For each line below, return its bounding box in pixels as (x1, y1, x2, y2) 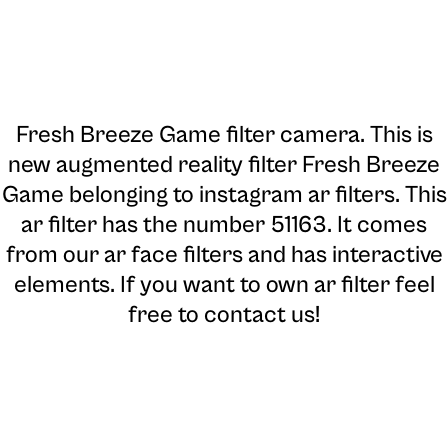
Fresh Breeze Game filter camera (15, 121, 360, 150)
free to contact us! (128, 301, 320, 330)
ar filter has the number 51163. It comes (21, 211, 427, 240)
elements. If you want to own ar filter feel (13, 271, 435, 300)
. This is (359, 121, 433, 150)
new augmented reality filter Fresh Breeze (8, 151, 440, 180)
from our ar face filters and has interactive (5, 241, 443, 270)
